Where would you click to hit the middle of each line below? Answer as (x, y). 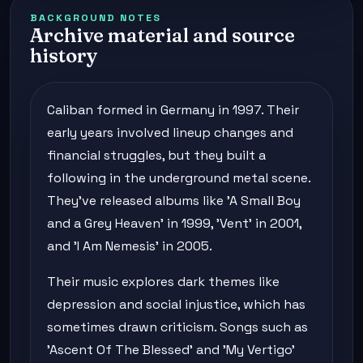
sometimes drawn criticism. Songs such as (177, 327)
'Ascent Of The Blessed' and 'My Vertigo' (171, 349)
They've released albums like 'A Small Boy (174, 200)
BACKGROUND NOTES (96, 17)
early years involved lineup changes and (170, 132)
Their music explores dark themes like (163, 281)
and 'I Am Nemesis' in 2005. (130, 246)
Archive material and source (162, 35)
